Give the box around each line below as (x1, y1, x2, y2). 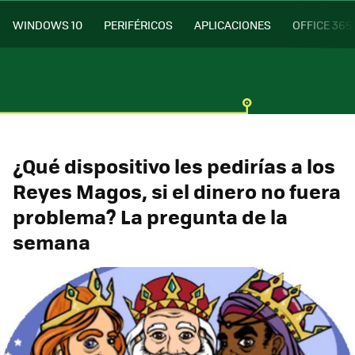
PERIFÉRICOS (104, 16, 173, 32)
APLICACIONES (194, 16, 271, 32)
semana (13, 227, 90, 256)
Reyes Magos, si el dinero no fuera (13, 176, 341, 205)
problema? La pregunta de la (13, 201, 288, 231)
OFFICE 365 (292, 16, 352, 32)
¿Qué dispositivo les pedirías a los (13, 151, 335, 180)
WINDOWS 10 (13, 16, 82, 32)
